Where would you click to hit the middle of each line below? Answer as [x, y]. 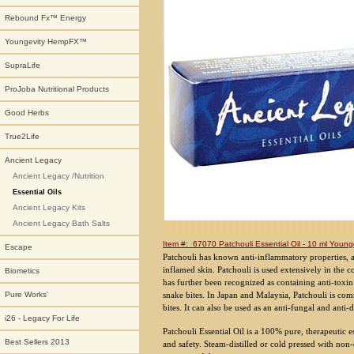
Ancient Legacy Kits [49, 207]
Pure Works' [26, 294]
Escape [19, 247]
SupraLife [23, 65]
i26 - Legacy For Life [42, 318]
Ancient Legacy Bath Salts [61, 223]
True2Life [22, 136]
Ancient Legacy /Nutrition [58, 176]
